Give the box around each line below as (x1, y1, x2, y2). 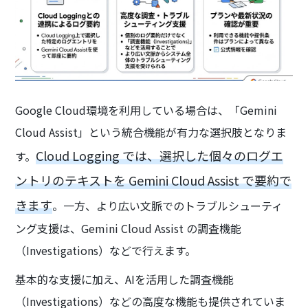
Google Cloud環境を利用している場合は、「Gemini (15, 102, 278, 119)
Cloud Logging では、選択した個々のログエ (36, 146, 284, 165)
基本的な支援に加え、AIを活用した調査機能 (15, 271, 234, 288)
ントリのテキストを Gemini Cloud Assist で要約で (15, 171, 292, 190)
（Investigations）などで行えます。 (15, 242, 202, 259)
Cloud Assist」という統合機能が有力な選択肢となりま (15, 124, 287, 141)
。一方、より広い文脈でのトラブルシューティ (52, 197, 283, 214)
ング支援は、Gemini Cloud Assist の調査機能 (15, 220, 242, 237)
